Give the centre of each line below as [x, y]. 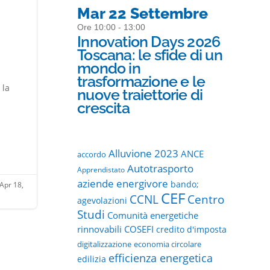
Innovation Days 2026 [149, 42]
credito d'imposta [192, 230]
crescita [103, 108]
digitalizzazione [105, 244]
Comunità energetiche [153, 215]
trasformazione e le [141, 82]
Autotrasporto [161, 169]
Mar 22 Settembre [143, 14]
